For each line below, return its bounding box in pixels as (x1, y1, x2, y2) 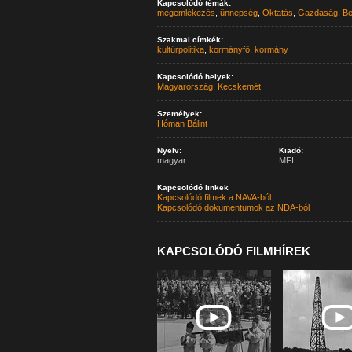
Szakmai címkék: (156, 35, 223, 44)
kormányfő (208, 45, 250, 54)
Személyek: (156, 109, 202, 118)
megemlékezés (156, 8, 215, 17)
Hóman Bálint (156, 119, 207, 128)
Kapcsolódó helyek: (156, 72, 233, 81)
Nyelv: (156, 146, 181, 155)
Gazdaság (297, 8, 338, 17)
